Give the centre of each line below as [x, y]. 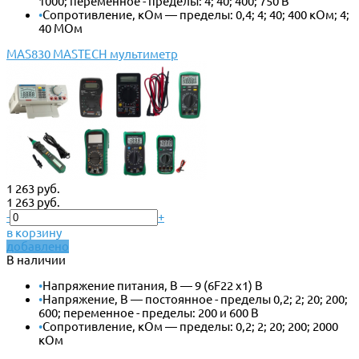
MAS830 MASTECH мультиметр [92, 54]
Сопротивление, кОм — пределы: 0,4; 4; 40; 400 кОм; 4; [196, 14]
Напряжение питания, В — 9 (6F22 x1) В [153, 285]
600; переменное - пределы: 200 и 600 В [149, 313]
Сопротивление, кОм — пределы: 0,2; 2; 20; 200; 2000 [190, 326]
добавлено [38, 246]
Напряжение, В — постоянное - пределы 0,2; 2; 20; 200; [195, 299]
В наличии [36, 260]
